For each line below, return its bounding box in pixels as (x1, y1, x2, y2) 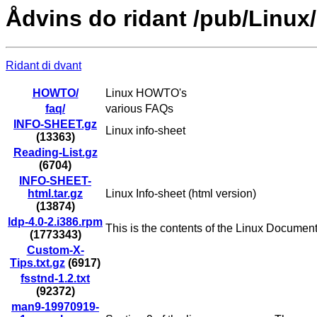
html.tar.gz (28, 188, 83, 200)
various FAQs (105, 103, 173, 115)
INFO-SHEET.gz (13, 118, 97, 131)
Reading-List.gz (13, 146, 98, 159)
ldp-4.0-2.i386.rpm (8, 216, 103, 229)
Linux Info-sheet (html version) (105, 188, 256, 200)
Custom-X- (26, 244, 84, 257)
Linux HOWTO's (105, 87, 187, 100)
